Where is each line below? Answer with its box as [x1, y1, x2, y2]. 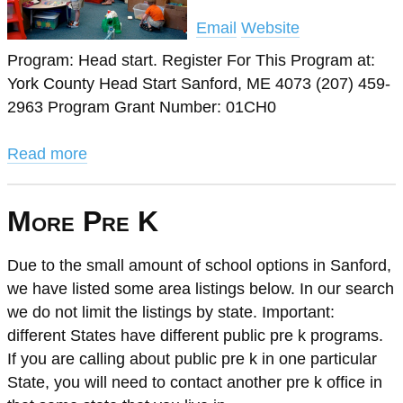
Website [241, 19, 300, 37]
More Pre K [7, 205, 158, 237]
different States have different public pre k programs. [7, 327, 383, 345]
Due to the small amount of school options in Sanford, [7, 256, 391, 274]
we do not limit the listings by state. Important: [7, 303, 335, 321]
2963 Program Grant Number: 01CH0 [7, 98, 276, 116]
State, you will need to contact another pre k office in [7, 373, 382, 391]
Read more [7, 145, 87, 163]
